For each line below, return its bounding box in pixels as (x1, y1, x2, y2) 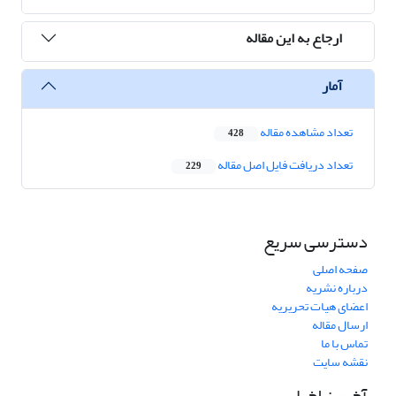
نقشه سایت (313, 350, 368, 375)
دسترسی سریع (263, 225, 368, 260)
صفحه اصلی (313, 257, 368, 282)
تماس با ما (321, 331, 368, 356)
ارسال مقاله (312, 313, 368, 338)
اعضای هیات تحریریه (271, 294, 368, 319)
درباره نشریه (306, 276, 368, 301)
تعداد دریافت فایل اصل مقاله (216, 153, 353, 178)
